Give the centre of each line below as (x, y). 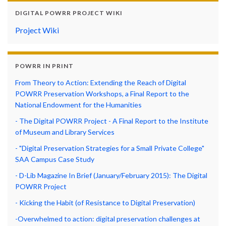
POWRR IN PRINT (44, 66)
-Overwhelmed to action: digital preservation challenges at (108, 219)
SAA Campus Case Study (55, 159)
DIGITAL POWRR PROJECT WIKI (69, 13)
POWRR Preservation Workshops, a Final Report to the (102, 94)
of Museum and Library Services (65, 132)
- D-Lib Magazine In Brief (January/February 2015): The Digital (111, 175)
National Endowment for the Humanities (78, 105)
